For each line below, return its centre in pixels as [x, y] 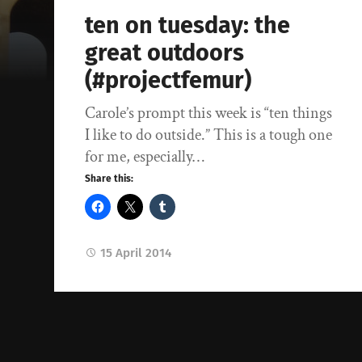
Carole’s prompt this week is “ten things [209, 114]
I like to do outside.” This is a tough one [209, 135]
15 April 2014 [136, 253]
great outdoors [165, 53]
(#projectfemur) [168, 81]
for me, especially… [145, 157]
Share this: [109, 179]
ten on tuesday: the [188, 26]
